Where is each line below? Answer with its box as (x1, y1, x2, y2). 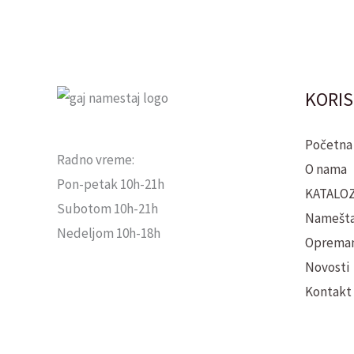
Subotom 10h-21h (57, 200, 158, 218)
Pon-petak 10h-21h (57, 175, 164, 194)
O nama (305, 160, 348, 178)
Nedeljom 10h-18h (57, 224, 160, 243)
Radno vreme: (57, 151, 134, 169)
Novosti (305, 258, 350, 276)
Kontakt (305, 282, 352, 300)
